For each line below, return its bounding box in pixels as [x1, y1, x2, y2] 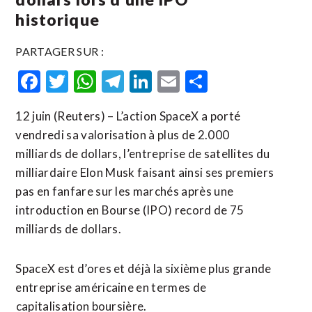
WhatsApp [96, 68, 201, 95]
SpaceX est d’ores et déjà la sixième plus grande [15, 261, 272, 276]
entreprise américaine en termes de [15, 280, 207, 295]
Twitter [68, 68, 143, 95]
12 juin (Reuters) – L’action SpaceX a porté [15, 109, 241, 123]
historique [15, 10, 100, 29]
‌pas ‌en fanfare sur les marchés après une [15, 184, 234, 198]
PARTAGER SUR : [15, 45, 104, 58]
